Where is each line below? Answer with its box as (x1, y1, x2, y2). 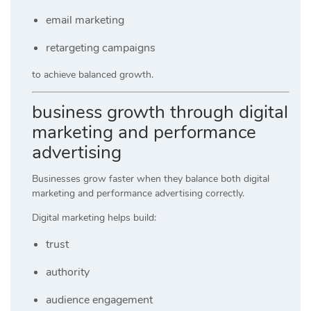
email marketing (46, 12, 124, 28)
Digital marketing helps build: (32, 210, 156, 224)
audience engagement (46, 292, 153, 308)
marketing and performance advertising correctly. (32, 186, 244, 200)
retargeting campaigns (46, 40, 155, 56)
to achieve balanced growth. (32, 67, 153, 81)
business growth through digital (32, 99, 288, 124)
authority (46, 264, 90, 280)
